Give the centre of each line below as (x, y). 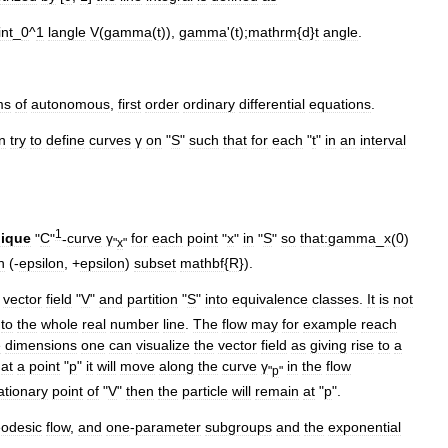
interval (383, 139)
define (65, 139)
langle (67, 31)
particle (205, 390)
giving (328, 344)
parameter (168, 426)
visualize (163, 344)
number (134, 323)
